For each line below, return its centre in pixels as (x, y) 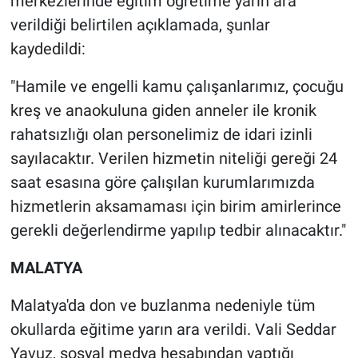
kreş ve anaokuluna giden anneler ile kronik (163, 111)
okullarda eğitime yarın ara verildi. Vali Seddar (173, 330)
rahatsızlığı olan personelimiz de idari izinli (161, 135)
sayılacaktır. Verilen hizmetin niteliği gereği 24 (173, 159)
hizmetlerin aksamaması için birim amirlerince (175, 207)
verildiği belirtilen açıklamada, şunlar (140, 25)
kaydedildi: (48, 49)
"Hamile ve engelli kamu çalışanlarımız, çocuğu (177, 87)
